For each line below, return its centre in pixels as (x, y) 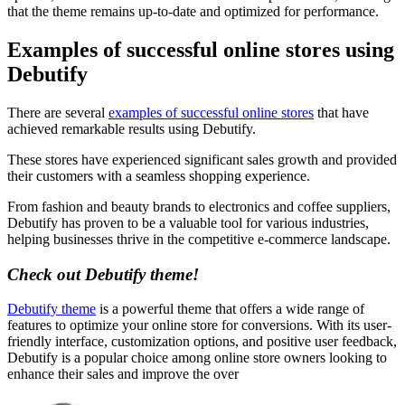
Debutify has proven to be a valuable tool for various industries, (188, 223)
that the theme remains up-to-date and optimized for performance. (193, 12)
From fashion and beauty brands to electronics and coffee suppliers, (199, 207)
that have (341, 113)
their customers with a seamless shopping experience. (159, 176)
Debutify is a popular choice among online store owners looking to (197, 358)
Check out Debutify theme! (103, 274)
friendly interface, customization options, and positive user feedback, (202, 342)
